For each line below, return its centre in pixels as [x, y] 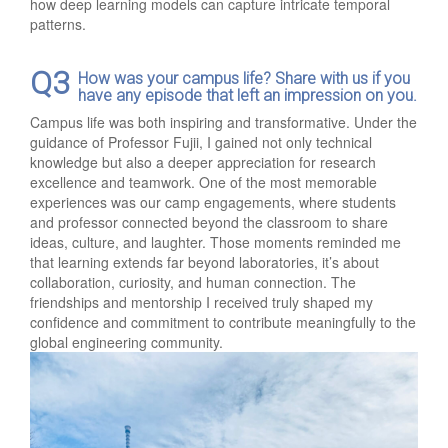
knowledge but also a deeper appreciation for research [203, 161]
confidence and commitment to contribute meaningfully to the [223, 321]
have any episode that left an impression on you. [247, 95]
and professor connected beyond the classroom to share [209, 221]
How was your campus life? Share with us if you [244, 78]
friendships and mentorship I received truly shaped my [201, 301]
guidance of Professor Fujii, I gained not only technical [201, 141]
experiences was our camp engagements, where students [213, 201]
